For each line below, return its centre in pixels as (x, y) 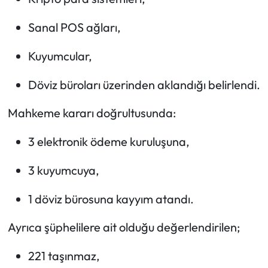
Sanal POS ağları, (74, 27)
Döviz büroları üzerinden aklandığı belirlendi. (144, 84)
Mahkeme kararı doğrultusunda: (92, 112)
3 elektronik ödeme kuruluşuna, (109, 141)
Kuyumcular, (60, 56)
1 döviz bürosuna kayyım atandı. (111, 199)
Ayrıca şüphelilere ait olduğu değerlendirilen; (124, 227)
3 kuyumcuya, (63, 170)
